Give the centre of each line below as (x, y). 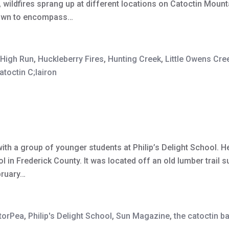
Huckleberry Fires (71, 59)
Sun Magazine (143, 216)
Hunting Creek (134, 59)
